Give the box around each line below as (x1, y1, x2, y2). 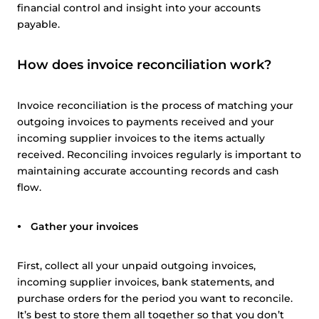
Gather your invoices (31, 220, 138, 233)
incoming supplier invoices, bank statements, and (17, 276, 275, 288)
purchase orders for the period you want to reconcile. (17, 292, 293, 305)
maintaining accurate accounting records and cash (17, 164, 279, 177)
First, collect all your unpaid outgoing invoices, (17, 259, 256, 272)
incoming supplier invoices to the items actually (17, 132, 265, 145)
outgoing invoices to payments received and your (17, 115, 274, 128)
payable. (17, 18, 60, 31)
